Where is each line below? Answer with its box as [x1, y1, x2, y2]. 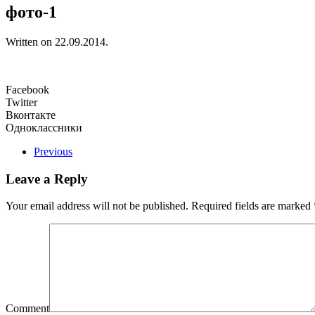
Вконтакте [6, 108, 56, 121]
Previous [34, 145, 72, 157]
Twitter [6, 96, 37, 108]
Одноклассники [6, 121, 82, 134]
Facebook [6, 83, 49, 96]
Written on [6, 35, 55, 48]
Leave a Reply [6, 171, 88, 186]
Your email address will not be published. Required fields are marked [6, 200, 314, 212]
